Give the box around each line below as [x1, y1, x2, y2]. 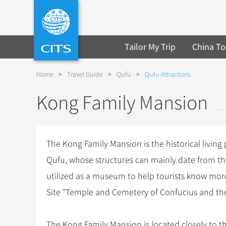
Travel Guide [67, 70, 103, 79]
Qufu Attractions [145, 70, 191, 79]
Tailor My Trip [125, 41, 176, 52]
